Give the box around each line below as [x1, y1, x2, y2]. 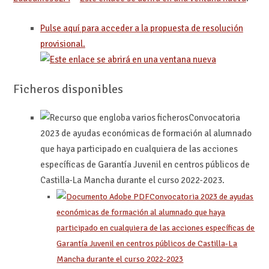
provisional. [40, 38, 85, 50]
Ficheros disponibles [13, 82, 123, 97]
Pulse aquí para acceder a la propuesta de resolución [40, 23, 243, 34]
